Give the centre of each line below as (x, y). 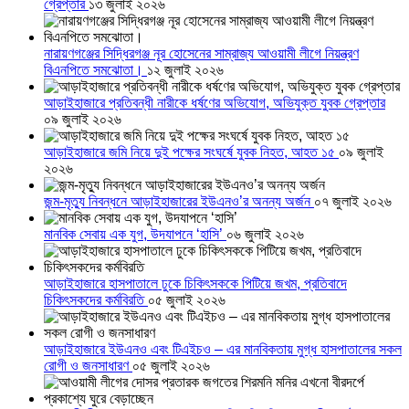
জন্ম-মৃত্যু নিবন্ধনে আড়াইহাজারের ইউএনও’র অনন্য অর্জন (179, 202)
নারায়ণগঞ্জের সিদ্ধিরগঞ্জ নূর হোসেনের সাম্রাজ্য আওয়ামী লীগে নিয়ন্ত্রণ (201, 54)
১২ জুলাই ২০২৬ (185, 70)
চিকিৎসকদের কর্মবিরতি (96, 300)
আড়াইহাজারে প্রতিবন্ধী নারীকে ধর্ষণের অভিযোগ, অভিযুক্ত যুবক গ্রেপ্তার (215, 103)
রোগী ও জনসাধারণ (88, 366)
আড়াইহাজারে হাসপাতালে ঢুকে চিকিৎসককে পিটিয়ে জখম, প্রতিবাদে (195, 284)
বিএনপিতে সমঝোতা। (95, 70)
